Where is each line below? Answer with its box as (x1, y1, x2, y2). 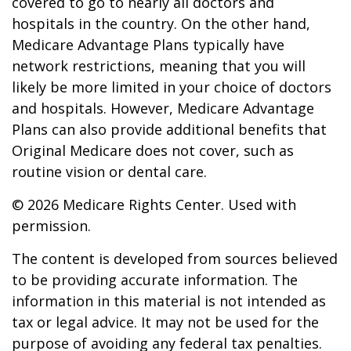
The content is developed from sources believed (12, 249, 338, 268)
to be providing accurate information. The (12, 270, 298, 289)
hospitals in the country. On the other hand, (12, 14, 310, 33)
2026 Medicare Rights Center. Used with (27, 195, 296, 214)
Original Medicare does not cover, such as (12, 141, 294, 160)
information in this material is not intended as (12, 291, 326, 310)
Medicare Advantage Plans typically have (12, 35, 284, 54)
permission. (12, 216, 91, 235)
